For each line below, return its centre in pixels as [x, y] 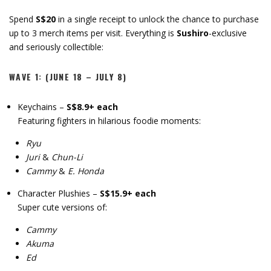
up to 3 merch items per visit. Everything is [93, 33]
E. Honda [86, 171]
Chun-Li [67, 157]
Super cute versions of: [62, 207]
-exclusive [228, 33]
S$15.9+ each [127, 193]
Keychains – [41, 106]
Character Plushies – [57, 193]
